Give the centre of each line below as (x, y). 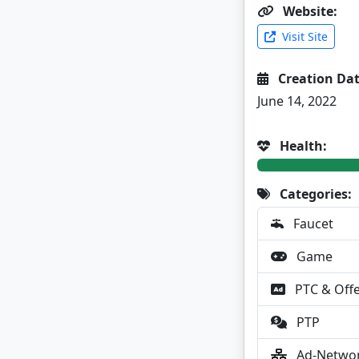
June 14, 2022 (297, 101)
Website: (309, 11)
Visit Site (303, 36)
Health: (302, 146)
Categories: (314, 194)
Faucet (312, 224)
